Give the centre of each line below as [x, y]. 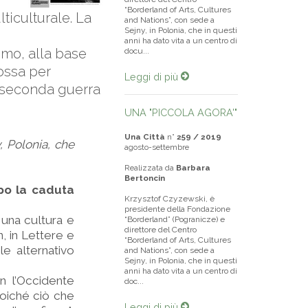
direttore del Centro [161, 230]
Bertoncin [145, 178]
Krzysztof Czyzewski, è [169, 199]
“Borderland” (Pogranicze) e [175, 219]
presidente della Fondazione [177, 209]
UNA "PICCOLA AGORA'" [181, 112]
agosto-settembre [157, 147]
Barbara [193, 168]
